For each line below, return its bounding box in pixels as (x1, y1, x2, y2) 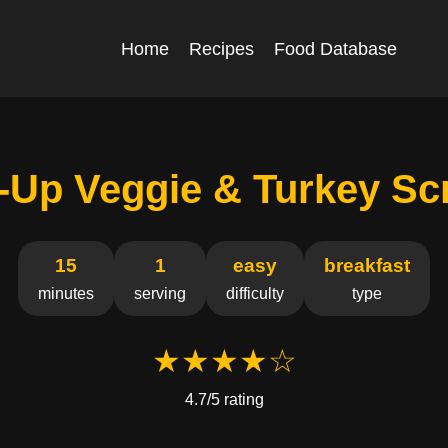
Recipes (189, 38, 254, 59)
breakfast (324, 255, 410, 276)
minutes (38, 285, 94, 302)
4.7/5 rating (184, 391, 264, 408)
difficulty (226, 285, 284, 302)
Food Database (274, 38, 397, 59)
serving (134, 285, 186, 302)
